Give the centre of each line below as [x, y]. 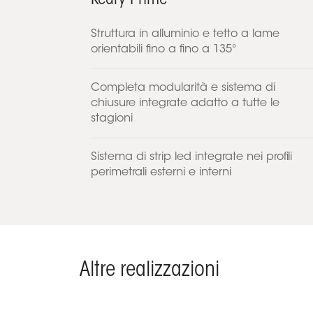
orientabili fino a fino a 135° [163, 50]
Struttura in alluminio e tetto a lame [185, 35]
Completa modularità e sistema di [183, 88]
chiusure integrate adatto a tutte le [185, 104]
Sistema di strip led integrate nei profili [191, 158]
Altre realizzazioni [150, 271]
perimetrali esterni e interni [161, 173]
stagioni [112, 119]
